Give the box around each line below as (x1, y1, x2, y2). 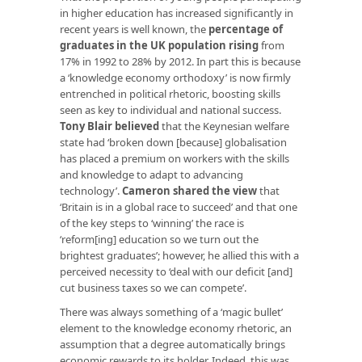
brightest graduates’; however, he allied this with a (60, 247, 299, 263)
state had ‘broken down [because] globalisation (60, 134, 287, 149)
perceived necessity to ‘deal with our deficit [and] (60, 263, 293, 279)
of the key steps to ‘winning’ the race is (60, 215, 244, 230)
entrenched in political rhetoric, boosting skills (60, 86, 280, 101)
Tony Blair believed (60, 118, 159, 133)
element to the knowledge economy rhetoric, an (60, 320, 292, 335)
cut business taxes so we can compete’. (60, 280, 246, 295)
